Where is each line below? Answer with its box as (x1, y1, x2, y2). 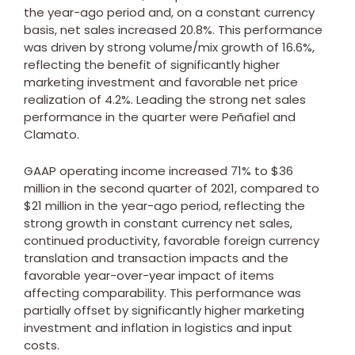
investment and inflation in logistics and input (24, 319, 292, 336)
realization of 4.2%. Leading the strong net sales (24, 90, 306, 108)
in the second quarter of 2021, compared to (60, 179, 319, 197)
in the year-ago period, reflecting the (82, 197, 305, 214)
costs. (24, 336, 69, 353)
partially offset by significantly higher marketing (24, 301, 304, 319)
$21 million (24, 197, 82, 214)
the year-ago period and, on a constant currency (24, 3, 315, 21)
